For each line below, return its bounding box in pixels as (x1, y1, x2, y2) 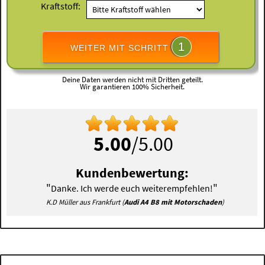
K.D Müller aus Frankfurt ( (46, 198, 124, 207)
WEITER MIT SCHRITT (70, 43, 172, 53)
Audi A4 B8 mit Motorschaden (124, 198, 222, 207)
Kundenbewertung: (75, 165, 189, 182)
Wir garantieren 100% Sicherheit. (80, 82, 185, 92)
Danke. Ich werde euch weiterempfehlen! (51, 182, 214, 195)
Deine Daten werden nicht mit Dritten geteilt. (62, 75, 203, 85)
